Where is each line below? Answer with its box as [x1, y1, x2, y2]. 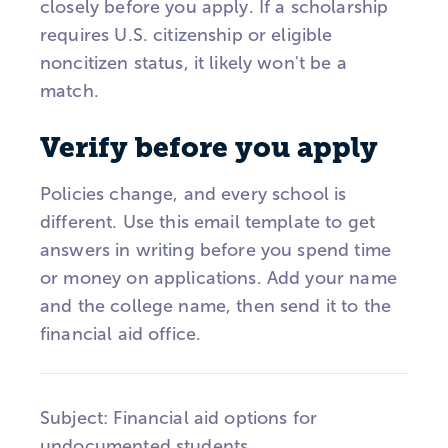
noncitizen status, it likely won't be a [40, 53, 347, 74]
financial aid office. [40, 324, 202, 345]
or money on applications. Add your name [40, 268, 397, 289]
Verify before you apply [40, 131, 378, 165]
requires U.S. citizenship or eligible [40, 25, 333, 46]
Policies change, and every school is [40, 184, 347, 205]
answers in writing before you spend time [40, 240, 391, 261]
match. [40, 81, 99, 102]
